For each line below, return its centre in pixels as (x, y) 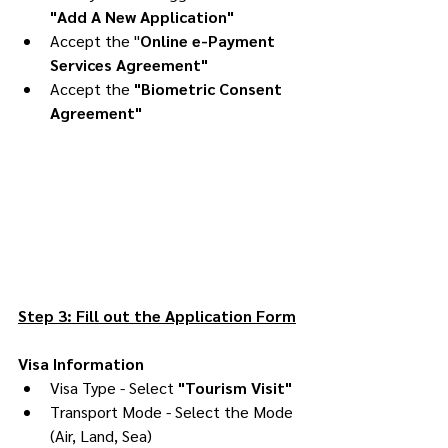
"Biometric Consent (210, 88)
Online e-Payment (209, 40)
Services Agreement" (129, 64)
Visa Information (81, 363)
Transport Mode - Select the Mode (173, 411)
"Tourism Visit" (235, 387)
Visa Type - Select (114, 387)
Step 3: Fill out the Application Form (157, 315)
